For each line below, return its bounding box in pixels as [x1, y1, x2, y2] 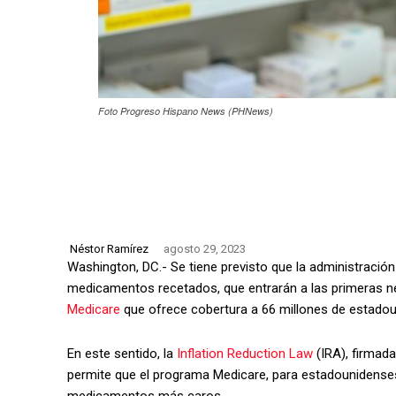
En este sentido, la [67, 345, 173, 362]
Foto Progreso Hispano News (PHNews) [98, 103, 273, 118]
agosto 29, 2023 [164, 242, 246, 256]
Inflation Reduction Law [177, 345, 313, 362]
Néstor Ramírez [70, 241, 148, 255]
